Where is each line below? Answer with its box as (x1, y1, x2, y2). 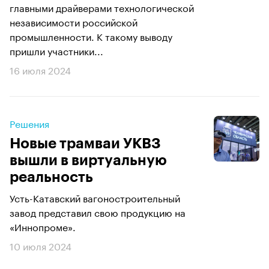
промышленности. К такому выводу (10, 28, 172, 43)
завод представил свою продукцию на (10, 204, 186, 219)
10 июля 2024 (10, 238, 71, 253)
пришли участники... (10, 43, 103, 58)
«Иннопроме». (10, 219, 76, 234)
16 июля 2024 (10, 62, 71, 77)
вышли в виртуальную (10, 153, 167, 168)
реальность (10, 170, 93, 184)
